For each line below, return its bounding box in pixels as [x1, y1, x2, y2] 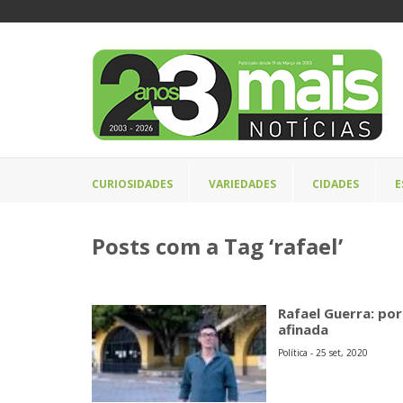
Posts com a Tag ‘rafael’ [92, 231, 343, 261]
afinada [278, 320, 329, 338]
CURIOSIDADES [92, 176, 173, 192]
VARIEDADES [209, 176, 276, 192]
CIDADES [312, 176, 359, 192]
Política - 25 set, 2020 [278, 346, 369, 359]
